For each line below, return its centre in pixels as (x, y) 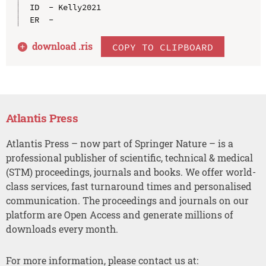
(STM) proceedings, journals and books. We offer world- (131, 172)
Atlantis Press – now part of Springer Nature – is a (119, 144)
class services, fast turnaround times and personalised (129, 186)
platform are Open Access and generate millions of (119, 215)
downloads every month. (62, 229)
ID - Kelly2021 (65, 7)
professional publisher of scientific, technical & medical (129, 158)
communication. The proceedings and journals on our (127, 201)
